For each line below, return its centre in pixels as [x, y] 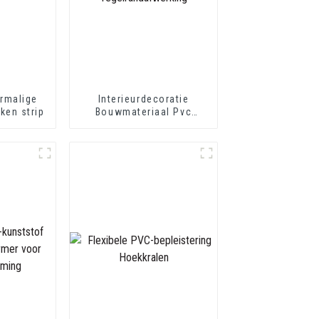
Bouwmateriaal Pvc [143, 111]
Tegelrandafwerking [143, 124]
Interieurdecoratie [143, 99]
